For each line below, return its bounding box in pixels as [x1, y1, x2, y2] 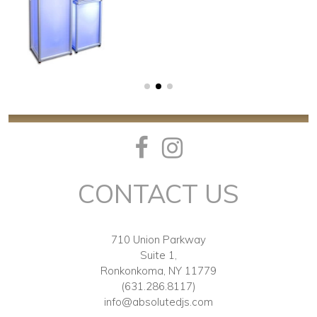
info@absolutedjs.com [104, 295, 213, 309]
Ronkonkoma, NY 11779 [100, 264, 217, 278]
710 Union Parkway [111, 233, 206, 247]
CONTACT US [78, 178, 239, 210]
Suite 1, [140, 248, 177, 263]
